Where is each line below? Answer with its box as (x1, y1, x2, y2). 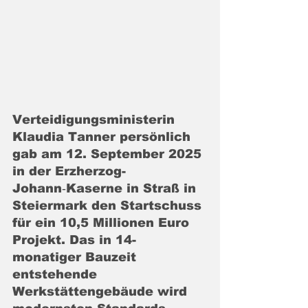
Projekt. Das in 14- (12, 233, 136, 247)
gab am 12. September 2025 (12, 147, 206, 161)
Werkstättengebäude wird (12, 285, 191, 298)
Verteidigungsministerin (12, 113, 179, 126)
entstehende (12, 267, 101, 281)
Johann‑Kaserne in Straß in (12, 181, 200, 195)
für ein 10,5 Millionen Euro (12, 216, 193, 230)
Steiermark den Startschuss (12, 199, 206, 212)
